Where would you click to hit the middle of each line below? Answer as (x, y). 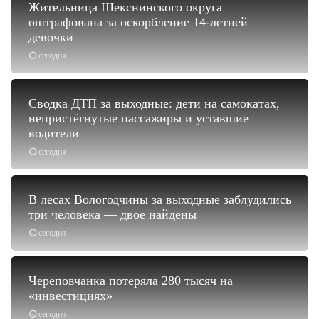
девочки (51, 37)
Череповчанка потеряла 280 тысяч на (131, 280)
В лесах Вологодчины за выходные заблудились (160, 199)
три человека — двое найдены (113, 214)
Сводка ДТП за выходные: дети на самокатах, (154, 103)
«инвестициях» (70, 295)
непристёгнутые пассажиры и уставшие (138, 118)
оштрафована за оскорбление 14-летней (138, 22)
